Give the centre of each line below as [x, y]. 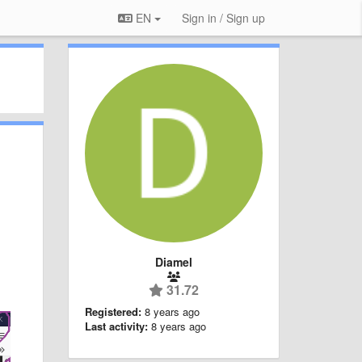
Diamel [173, 261]
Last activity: [116, 326]
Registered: [113, 311]
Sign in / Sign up [223, 18]
